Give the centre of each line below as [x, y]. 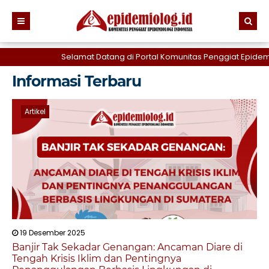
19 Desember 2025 [52, 233]
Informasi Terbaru [77, 81]
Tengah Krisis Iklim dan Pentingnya [97, 258]
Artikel [35, 111]
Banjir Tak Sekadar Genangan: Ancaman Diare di [127, 247]
